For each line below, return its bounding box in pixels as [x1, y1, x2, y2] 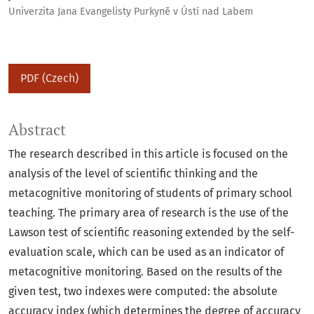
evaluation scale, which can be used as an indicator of [8, 245, 284, 259]
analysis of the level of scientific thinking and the [8, 167, 258, 181]
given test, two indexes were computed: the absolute [8, 285, 278, 299]
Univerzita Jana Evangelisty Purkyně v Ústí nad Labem [8, 6, 253, 18]
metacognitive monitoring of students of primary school [8, 186, 292, 200]
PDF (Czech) [20, 71, 78, 86]
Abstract [8, 120, 66, 140]
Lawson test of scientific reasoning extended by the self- [8, 226, 294, 240]
